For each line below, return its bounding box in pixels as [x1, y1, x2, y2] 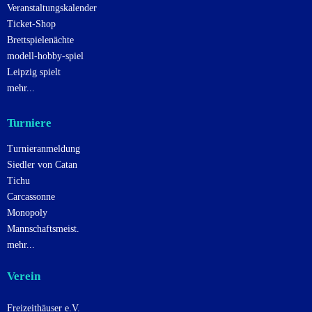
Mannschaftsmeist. [7, 224, 79, 235]
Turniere [7, 116, 52, 130]
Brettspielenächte [7, 35, 74, 46]
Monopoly [7, 208, 47, 219]
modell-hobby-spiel [7, 51, 84, 62]
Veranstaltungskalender [7, 3, 97, 14]
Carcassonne [7, 192, 55, 203]
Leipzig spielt [7, 67, 61, 78]
